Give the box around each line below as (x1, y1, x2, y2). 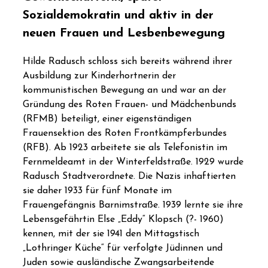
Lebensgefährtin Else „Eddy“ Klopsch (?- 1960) (23, 215, 224, 225)
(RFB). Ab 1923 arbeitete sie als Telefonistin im (23, 143, 227, 153)
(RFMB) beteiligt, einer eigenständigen (23, 114, 191, 124)
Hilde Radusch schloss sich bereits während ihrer (23, 57, 232, 67)
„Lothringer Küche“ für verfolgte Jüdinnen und (23, 243, 223, 254)
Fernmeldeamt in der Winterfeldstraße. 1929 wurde (23, 157, 243, 167)
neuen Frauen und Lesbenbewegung (23, 28, 225, 40)
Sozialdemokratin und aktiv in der (23, 10, 214, 22)
